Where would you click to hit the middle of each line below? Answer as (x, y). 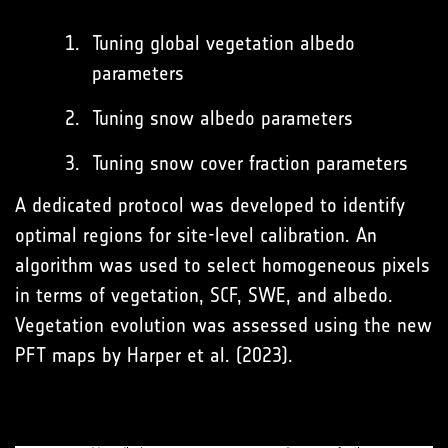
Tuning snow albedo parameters (222, 117)
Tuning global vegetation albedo (223, 42)
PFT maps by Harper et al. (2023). (154, 354)
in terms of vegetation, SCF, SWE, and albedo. (204, 294)
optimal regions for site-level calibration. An (196, 234)
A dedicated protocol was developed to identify (210, 204)
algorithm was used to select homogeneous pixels (222, 264)
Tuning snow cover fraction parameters (250, 162)
